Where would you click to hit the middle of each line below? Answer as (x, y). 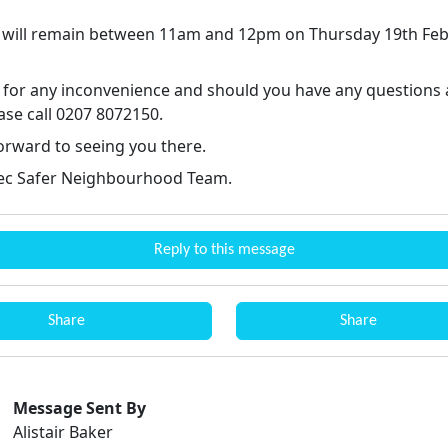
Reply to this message (224, 250)
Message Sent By (79, 408)
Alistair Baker (63, 432)
